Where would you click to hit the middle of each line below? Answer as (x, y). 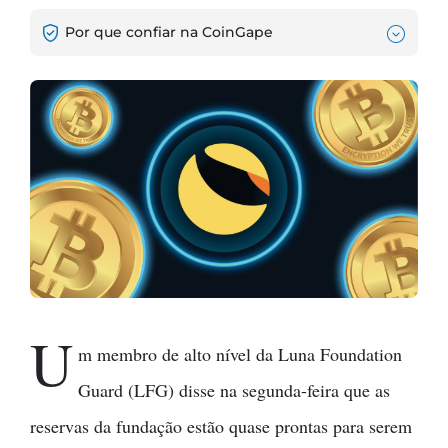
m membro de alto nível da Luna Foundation (240, 354)
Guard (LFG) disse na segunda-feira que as (234, 390)
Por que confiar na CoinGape (167, 31)
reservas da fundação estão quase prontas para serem (221, 426)
